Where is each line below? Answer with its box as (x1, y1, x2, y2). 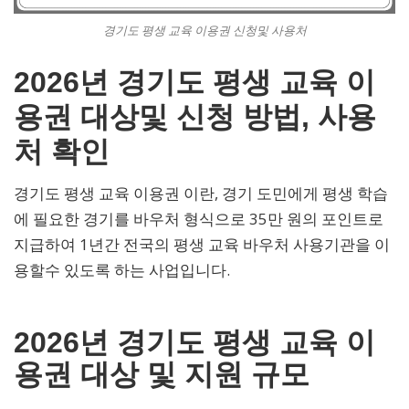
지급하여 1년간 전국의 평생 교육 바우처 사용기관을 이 (14, 233, 390, 255)
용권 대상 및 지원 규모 (14, 358, 309, 391)
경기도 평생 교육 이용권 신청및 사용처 (102, 22, 307, 39)
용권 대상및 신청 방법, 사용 (14, 100, 376, 133)
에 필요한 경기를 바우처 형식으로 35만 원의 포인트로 (14, 207, 383, 229)
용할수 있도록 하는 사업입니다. (14, 258, 230, 280)
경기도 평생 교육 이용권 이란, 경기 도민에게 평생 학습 (14, 182, 388, 204)
